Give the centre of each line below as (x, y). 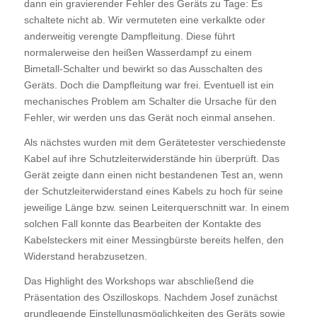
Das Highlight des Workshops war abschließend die (139, 281)
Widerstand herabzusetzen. (85, 256)
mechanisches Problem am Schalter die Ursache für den (150, 101)
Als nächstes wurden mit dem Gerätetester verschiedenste (155, 142)
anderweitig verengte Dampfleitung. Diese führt (129, 36)
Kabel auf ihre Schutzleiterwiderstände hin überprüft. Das (151, 158)
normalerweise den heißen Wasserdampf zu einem (138, 52)
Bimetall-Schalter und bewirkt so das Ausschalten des (143, 68)
